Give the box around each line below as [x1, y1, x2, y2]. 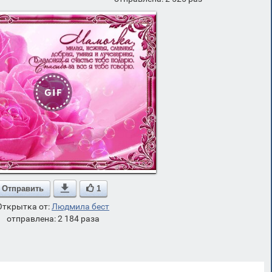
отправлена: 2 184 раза [6, 214, 100, 223]
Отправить [2, 183, 44, 193]
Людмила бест [52, 202, 110, 211]
